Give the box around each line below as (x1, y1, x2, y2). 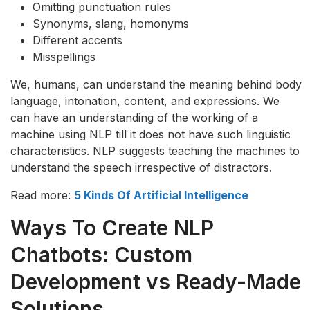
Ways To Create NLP (10, 215, 214, 240)
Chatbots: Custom (10, 241, 192, 267)
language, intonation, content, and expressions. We (10, 93, 280, 108)
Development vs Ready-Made (10, 268, 301, 294)
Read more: (10, 188, 74, 202)
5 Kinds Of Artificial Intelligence (74, 188, 248, 202)
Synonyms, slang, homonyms (33, 16, 189, 30)
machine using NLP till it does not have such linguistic (10, 127, 291, 141)
